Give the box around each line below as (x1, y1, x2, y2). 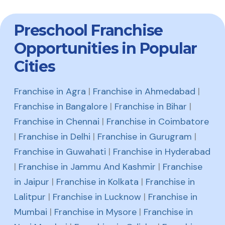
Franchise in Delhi (19, 131, 90, 143)
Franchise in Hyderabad (113, 146, 210, 158)
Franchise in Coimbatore (106, 116, 209, 128)
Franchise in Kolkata (56, 176, 139, 188)
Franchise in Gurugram (97, 131, 192, 143)
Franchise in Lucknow (53, 191, 141, 203)
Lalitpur (14, 191, 46, 203)
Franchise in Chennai (14, 116, 99, 128)
